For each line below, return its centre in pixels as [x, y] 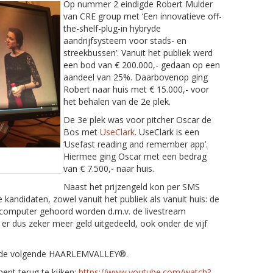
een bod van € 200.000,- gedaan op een [142, 65]
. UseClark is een [167, 132]
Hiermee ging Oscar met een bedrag [135, 156]
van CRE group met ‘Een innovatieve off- [143, 16]
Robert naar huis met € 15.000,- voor [136, 89]
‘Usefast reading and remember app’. [136, 144]
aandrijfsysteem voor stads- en [125, 40]
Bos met [82, 132]
